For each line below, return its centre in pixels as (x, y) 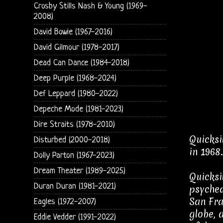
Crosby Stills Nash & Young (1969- (90, 6)
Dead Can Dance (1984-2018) (81, 63)
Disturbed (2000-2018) (72, 140)
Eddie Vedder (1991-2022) (75, 217)
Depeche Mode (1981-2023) (78, 109)
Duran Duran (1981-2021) (75, 186)
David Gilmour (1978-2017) (76, 47)
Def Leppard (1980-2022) (76, 94)
